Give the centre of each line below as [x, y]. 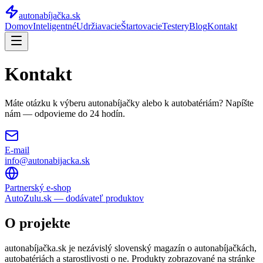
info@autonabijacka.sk [47, 160]
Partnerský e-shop [38, 187]
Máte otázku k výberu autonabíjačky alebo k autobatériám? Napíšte [129, 103]
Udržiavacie [99, 26]
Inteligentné [55, 26]
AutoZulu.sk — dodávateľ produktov [74, 198]
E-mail [17, 150]
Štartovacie [141, 26]
